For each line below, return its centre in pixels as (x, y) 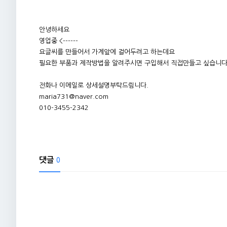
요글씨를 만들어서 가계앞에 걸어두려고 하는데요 (107, 52)
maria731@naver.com (74, 97)
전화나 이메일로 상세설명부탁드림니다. (94, 85)
